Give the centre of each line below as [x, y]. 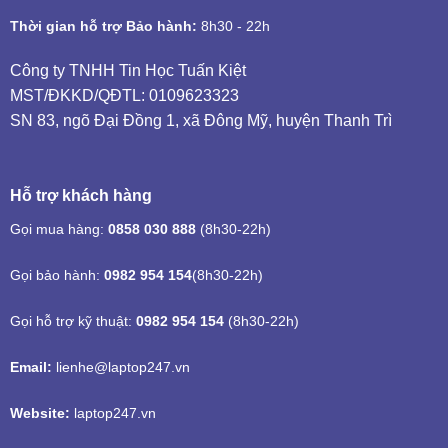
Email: [30, 367]
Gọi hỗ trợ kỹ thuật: [72, 321]
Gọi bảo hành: [56, 276]
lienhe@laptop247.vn [124, 367]
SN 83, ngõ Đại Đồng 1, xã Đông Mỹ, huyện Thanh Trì [200, 121]
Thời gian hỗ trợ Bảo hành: [103, 26]
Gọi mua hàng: [56, 230]
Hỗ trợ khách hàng [80, 196]
